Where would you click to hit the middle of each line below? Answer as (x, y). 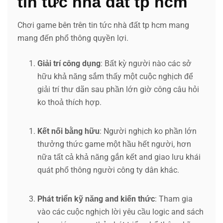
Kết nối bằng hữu (68, 131)
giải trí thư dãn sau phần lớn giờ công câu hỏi (118, 89)
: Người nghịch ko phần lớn (148, 131)
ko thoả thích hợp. (69, 102)
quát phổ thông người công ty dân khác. (108, 170)
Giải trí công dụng (69, 63)
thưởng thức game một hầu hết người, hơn (114, 144)
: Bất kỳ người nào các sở (146, 63)
